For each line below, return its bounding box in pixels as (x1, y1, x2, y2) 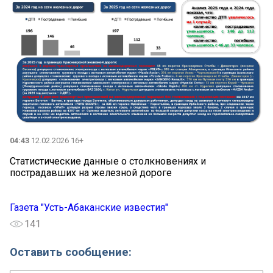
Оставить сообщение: (10, 246, 132, 260)
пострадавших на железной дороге (10, 166, 172, 179)
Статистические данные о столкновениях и (10, 155, 206, 167)
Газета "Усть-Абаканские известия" (10, 201, 168, 213)
